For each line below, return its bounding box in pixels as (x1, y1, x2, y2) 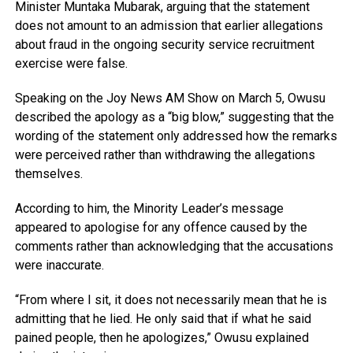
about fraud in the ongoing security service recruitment (14, 36, 314, 52)
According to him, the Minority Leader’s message (14, 200, 284, 216)
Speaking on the (14, 90, 106, 106)
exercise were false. (14, 55, 128, 71)
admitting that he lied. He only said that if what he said (14, 310, 311, 326)
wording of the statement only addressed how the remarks (14, 128, 337, 143)
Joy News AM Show (106, 90, 218, 106)
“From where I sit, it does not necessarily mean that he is (14, 292, 327, 307)
